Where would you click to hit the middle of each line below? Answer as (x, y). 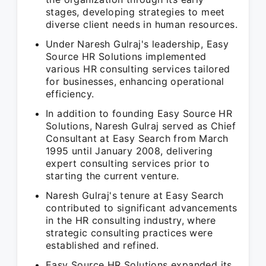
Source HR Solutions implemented (126, 56)
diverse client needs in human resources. (142, 24)
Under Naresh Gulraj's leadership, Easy (137, 44)
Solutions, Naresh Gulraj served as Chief (141, 126)
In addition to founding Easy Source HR (139, 113)
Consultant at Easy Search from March (137, 138)
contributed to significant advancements (142, 208)
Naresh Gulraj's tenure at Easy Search (135, 195)
